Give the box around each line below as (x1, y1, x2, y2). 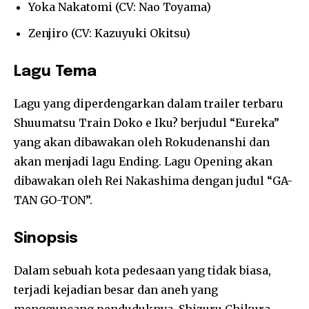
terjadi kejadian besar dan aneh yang (14, 283, 218, 297)
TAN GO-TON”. (14, 193, 92, 208)
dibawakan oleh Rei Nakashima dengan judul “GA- (14, 174, 292, 188)
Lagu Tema (14, 64, 97, 80)
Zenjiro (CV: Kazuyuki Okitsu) (28, 26, 190, 41)
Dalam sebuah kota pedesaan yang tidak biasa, (14, 263, 271, 278)
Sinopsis (14, 231, 78, 247)
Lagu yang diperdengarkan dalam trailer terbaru (14, 97, 283, 111)
